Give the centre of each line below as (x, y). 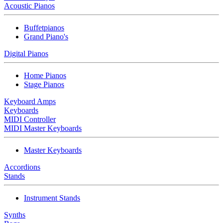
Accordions (22, 167)
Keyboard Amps (30, 101)
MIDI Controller (30, 119)
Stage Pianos (44, 84)
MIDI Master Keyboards (43, 128)
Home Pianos (45, 75)
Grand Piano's (46, 37)
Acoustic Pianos (29, 6)
